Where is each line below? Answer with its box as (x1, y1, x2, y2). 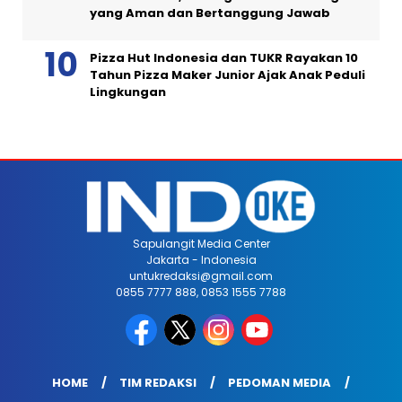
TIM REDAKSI (119, 374, 197, 392)
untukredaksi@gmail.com (129, 268, 273, 284)
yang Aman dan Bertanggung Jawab (90, 4, 330, 22)
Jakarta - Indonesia (145, 252, 257, 268)
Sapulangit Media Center (132, 236, 270, 252)
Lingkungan (90, 83, 166, 101)
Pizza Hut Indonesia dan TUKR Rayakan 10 (90, 49, 358, 67)
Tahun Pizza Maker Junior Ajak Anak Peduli (90, 66, 365, 84)
